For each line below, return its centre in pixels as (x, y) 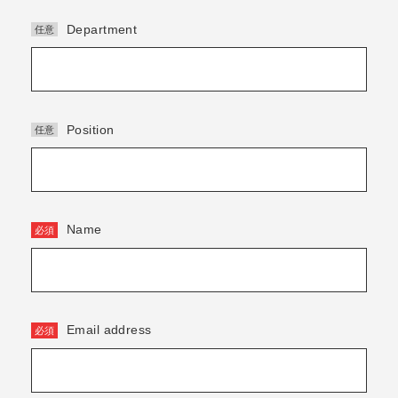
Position (91, 129)
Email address (109, 330)
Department (102, 29)
